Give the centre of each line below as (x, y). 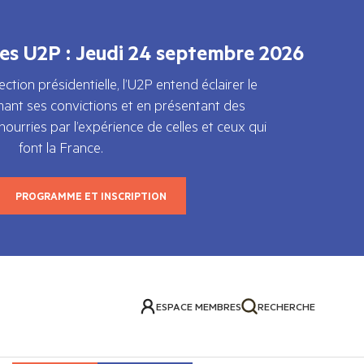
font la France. (61, 147)
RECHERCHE (286, 306)
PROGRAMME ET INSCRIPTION (91, 196)
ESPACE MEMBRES (199, 306)
